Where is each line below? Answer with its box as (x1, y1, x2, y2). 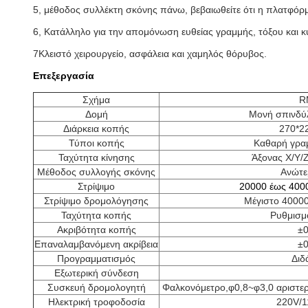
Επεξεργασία (33, 70, 94, 81)
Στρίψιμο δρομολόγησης (44, 195, 148, 206)
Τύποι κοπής (68, 137, 124, 148)
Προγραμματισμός (57, 253, 135, 264)
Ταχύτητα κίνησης (58, 152, 135, 163)
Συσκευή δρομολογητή (47, 282, 146, 293)
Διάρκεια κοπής (63, 123, 129, 134)
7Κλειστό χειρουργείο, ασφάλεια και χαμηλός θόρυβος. (33, 48, 267, 59)
